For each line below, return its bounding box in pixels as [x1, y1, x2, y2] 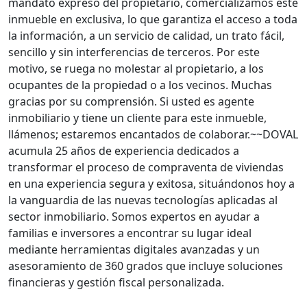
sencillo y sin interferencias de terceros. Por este [8, 45, 260, 60]
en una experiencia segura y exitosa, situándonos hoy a [8, 176, 295, 191]
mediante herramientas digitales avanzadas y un [8, 242, 260, 257]
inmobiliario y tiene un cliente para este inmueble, [8, 110, 267, 125]
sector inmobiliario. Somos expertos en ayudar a [8, 209, 260, 224]
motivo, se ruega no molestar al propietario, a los [8, 61, 264, 76]
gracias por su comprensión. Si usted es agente [8, 94, 254, 109]
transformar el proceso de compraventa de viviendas [8, 160, 284, 175]
